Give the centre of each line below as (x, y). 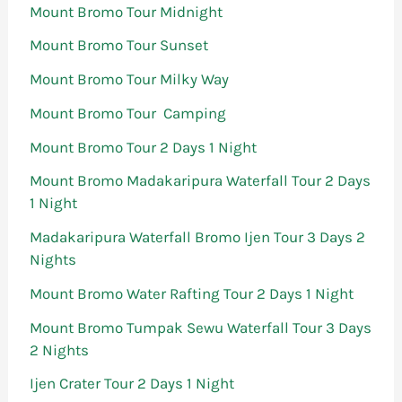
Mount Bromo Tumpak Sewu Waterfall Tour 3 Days (201, 327)
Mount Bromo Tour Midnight (127, 11)
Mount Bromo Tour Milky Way (130, 79)
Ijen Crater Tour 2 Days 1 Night (132, 384)
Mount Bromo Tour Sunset (119, 45)
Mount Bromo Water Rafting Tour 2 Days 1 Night (192, 293)
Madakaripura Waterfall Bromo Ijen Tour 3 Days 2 (198, 237)
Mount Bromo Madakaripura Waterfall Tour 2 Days (201, 181)
